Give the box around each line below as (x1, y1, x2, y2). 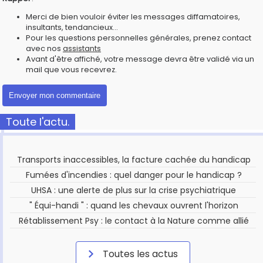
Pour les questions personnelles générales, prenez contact (26, 32, 251, 43)
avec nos (26, 43, 63, 53)
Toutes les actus (100, 247, 178, 261)
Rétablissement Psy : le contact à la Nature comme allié (18, 214, 249, 227)
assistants (63, 43, 101, 53)
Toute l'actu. (6, 114, 69, 129)
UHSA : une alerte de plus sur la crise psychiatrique (31, 184, 237, 196)
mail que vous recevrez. (26, 64, 117, 75)
